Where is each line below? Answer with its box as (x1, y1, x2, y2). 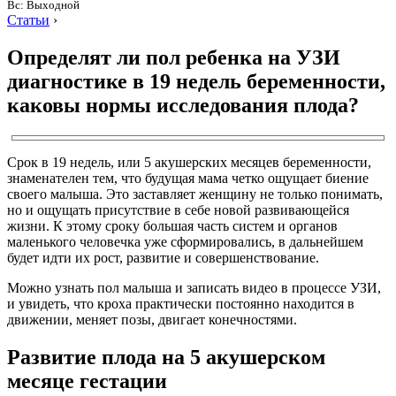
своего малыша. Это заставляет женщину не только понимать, (7, 187, 383, 202)
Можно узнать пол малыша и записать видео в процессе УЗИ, (7, 280, 381, 296)
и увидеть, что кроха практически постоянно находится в (7, 296, 354, 312)
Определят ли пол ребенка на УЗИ (7, 46, 340, 70)
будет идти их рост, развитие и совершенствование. (7, 250, 319, 266)
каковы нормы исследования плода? (7, 94, 359, 118)
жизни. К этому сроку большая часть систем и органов (7, 218, 338, 234)
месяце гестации (7, 369, 167, 393)
